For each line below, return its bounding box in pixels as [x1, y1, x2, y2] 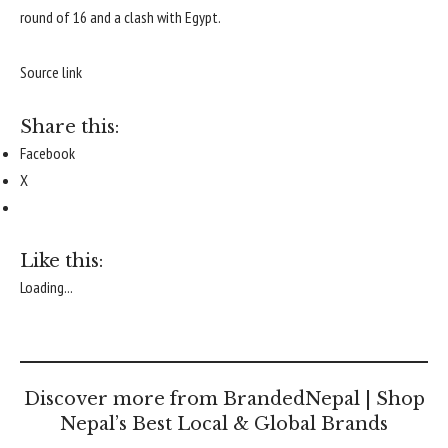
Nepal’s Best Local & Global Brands [60, 413, 388, 436]
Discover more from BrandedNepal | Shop [23, 388, 425, 411]
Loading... [20, 277, 73, 298]
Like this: [20, 250, 103, 273]
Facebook [20, 142, 75, 163]
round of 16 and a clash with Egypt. [20, 6, 221, 27]
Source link [20, 62, 82, 83]
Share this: [20, 115, 119, 138]
